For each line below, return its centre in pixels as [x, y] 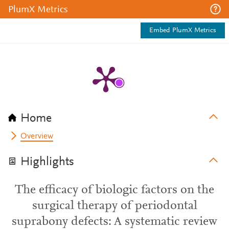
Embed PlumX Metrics [183, 31]
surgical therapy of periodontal [114, 206]
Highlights [47, 162]
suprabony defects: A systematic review [114, 222]
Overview [37, 136]
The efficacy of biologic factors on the [114, 190]
